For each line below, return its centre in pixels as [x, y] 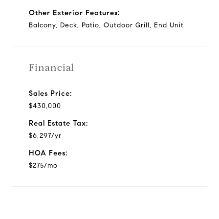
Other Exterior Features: [74, 12]
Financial [52, 67]
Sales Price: [50, 93]
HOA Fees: [48, 153]
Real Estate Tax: [58, 123]
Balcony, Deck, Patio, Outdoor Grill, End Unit [106, 25]
